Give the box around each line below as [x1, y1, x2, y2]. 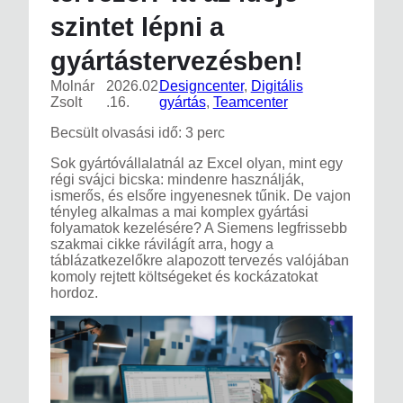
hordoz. [50, 285, 98, 301]
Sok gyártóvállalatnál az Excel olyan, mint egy [50, 156, 343, 172]
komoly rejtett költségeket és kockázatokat [50, 269, 318, 285]
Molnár [50, 78, 94, 94]
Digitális [250, 78, 303, 94]
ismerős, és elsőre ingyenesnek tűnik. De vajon [50, 188, 351, 204]
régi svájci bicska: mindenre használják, [50, 172, 304, 188]
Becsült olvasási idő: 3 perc [50, 125, 225, 141]
